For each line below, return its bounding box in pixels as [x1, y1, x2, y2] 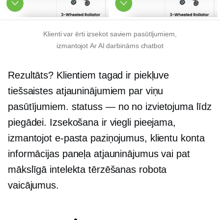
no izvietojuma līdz [129, 101, 212, 112]
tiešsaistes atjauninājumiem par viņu [8, 85, 164, 96]
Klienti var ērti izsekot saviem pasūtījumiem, [43, 29, 177, 38]
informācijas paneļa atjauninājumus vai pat [8, 148, 190, 159]
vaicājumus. [8, 179, 59, 191]
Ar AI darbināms [90, 41, 139, 50]
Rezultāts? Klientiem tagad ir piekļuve [8, 69, 169, 81]
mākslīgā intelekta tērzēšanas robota [8, 164, 167, 175]
